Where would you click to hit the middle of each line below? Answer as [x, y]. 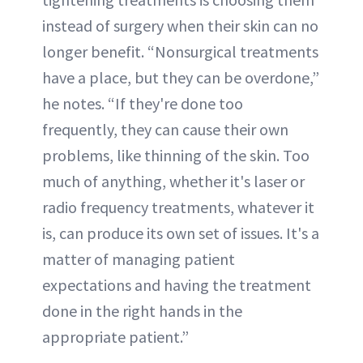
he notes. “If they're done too [143, 103]
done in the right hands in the [142, 311]
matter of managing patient [139, 259]
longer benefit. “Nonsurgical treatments [180, 51]
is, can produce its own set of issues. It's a [181, 233]
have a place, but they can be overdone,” [181, 77]
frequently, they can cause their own [165, 129]
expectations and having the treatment [177, 285]
